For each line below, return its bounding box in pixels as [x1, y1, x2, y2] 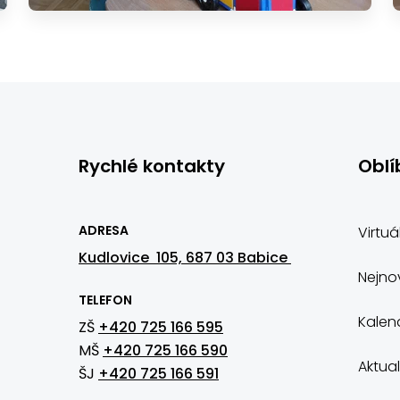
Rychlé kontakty [79, 154, 225, 179]
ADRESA [79, 221, 129, 239]
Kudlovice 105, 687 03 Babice [79, 247, 291, 268]
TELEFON [79, 291, 132, 309]
